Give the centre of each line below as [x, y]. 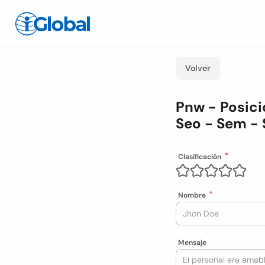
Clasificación [200, 157]
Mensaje [192, 243]
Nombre [192, 195]
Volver [198, 68]
